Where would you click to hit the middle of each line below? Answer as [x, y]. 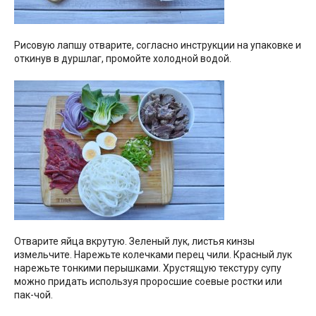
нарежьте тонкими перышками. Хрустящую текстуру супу [148, 268]
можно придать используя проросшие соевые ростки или [148, 282]
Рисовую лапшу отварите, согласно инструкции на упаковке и [158, 45]
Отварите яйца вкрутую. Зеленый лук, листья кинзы [134, 242]
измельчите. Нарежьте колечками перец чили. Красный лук [153, 255]
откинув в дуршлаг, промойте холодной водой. [123, 59]
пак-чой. [34, 295]
